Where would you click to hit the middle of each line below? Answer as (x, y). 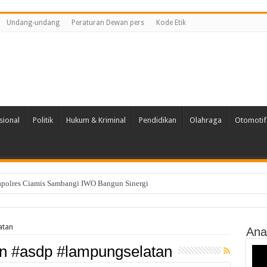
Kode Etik (171, 23)
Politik (43, 120)
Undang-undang (33, 23)
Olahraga (205, 120)
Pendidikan (157, 120)
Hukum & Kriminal (96, 120)
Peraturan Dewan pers (108, 23)
